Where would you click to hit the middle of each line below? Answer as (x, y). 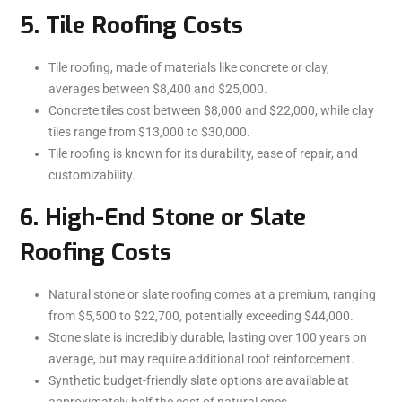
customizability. (92, 175)
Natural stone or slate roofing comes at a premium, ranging (212, 294)
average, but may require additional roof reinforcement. (201, 358)
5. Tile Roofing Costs (131, 25)
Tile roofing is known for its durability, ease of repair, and (203, 153)
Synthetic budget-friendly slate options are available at (199, 380)
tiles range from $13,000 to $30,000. (149, 131)
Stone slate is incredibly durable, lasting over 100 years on (208, 337)
